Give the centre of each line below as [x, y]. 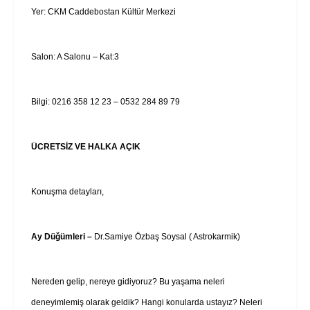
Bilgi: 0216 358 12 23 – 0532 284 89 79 [106, 101]
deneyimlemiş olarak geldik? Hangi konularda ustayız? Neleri [147, 302]
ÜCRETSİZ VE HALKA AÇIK [86, 146]
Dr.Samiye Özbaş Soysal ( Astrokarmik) [167, 236]
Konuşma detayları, [67, 191]
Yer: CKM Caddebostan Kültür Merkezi [103, 11]
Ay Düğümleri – [63, 236]
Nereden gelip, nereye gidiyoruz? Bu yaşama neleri [128, 281]
